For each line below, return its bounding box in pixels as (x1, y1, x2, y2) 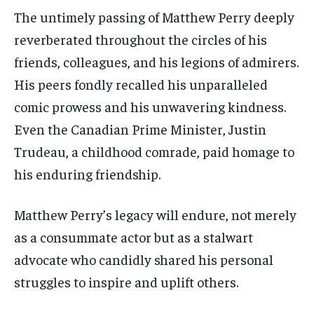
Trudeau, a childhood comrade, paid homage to (14, 142, 294, 161)
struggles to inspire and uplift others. (14, 273, 238, 291)
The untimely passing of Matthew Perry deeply (14, 8, 294, 26)
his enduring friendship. (14, 165, 161, 183)
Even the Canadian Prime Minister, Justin (14, 120, 266, 138)
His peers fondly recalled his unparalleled (14, 75, 268, 93)
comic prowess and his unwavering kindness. (14, 97, 286, 116)
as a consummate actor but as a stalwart (14, 228, 253, 246)
